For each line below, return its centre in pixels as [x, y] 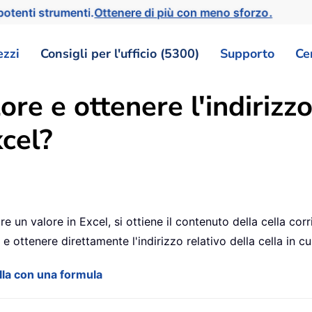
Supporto [247, 53]
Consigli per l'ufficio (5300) [120, 53]
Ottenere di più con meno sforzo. [186, 12]
